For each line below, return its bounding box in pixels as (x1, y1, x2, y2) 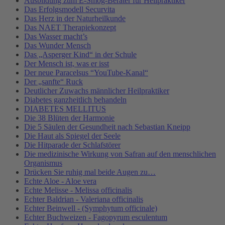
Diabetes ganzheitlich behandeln (24, 95, 127, 104)
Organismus (24, 159, 62, 168)
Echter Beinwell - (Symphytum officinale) (24, 204, 157, 213)
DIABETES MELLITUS (24, 104, 106, 114)
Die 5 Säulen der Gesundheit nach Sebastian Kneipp (24, 123, 190, 132)
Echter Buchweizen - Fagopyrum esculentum (24, 213, 167, 222)
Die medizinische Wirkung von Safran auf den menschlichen (24, 150, 216, 159)
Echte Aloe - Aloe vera (24, 177, 96, 186)
